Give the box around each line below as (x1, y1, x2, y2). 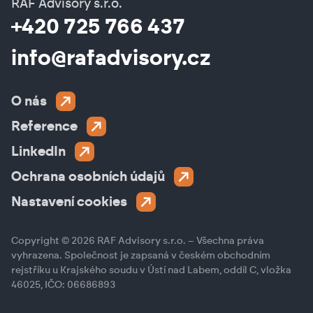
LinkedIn (11, 145, 66, 159)
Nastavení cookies (11, 195, 127, 209)
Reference (11, 119, 78, 133)
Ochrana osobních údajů (11, 170, 165, 184)
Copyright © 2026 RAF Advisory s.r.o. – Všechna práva (11, 236, 264, 247)
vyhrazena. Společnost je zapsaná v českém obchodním (11, 251, 270, 261)
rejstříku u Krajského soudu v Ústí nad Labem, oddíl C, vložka (11, 265, 291, 276)
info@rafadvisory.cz (11, 48, 210, 70)
